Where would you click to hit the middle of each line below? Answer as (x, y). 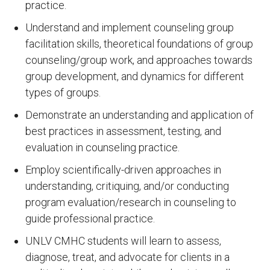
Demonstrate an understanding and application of (140, 115)
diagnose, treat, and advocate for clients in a (127, 257)
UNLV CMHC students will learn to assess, (123, 241)
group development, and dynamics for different (135, 76)
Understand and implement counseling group (130, 27)
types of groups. (63, 93)
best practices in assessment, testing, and (123, 131)
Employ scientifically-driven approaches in (123, 170)
